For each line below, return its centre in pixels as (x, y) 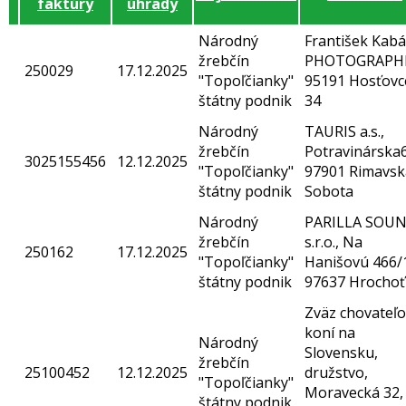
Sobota (329, 192)
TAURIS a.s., (344, 132)
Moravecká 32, (354, 393)
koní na (330, 333)
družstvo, (336, 373)
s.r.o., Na (333, 242)
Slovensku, (341, 353)
